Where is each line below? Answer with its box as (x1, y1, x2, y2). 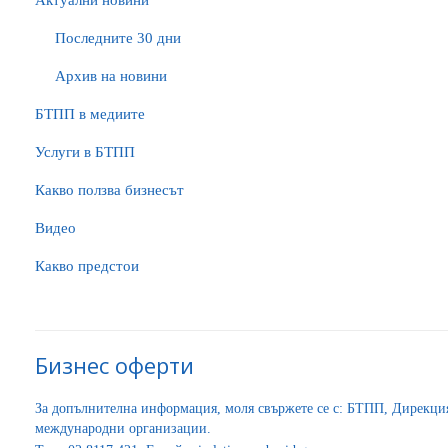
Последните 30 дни (55, 30, 181, 46)
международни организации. (35, 421, 211, 436)
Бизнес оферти (35, 350, 194, 380)
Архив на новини (55, 68, 167, 84)
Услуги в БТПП (35, 144, 135, 160)
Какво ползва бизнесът (35, 182, 184, 198)
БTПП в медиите (35, 106, 145, 122)
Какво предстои (35, 258, 139, 274)
